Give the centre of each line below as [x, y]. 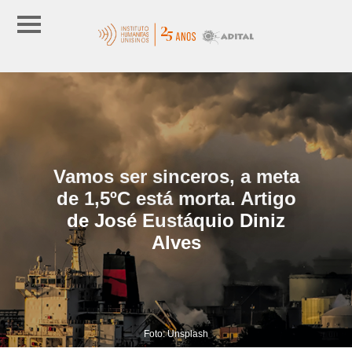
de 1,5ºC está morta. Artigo [176, 198]
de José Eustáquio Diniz [176, 220]
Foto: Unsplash [176, 334]
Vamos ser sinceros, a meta [176, 176]
